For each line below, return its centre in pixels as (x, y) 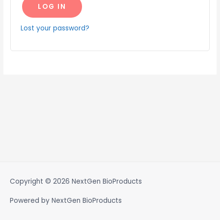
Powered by (31, 200)
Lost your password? (55, 28)
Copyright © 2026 (41, 181)
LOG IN (52, 6)
